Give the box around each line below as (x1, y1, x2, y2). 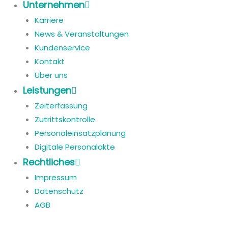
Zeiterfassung (34, 100, 88, 111)
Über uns (34, 70, 68, 81)
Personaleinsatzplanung (34, 128, 126, 139)
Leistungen (23, 84, 71, 97)
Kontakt (34, 56, 65, 67)
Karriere (34, 15, 64, 26)
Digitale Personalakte (34, 141, 115, 153)
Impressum (34, 172, 77, 183)
